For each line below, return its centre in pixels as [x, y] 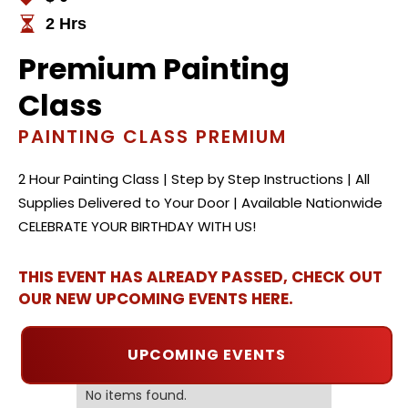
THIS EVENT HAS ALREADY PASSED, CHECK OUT [200, 277]
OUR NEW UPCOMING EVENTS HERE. [156, 299]
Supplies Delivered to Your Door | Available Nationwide [200, 203]
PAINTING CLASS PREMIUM [153, 137]
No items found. [136, 396]
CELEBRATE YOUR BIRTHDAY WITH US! [137, 227]
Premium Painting [154, 69]
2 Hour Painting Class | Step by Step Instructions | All [194, 179]
